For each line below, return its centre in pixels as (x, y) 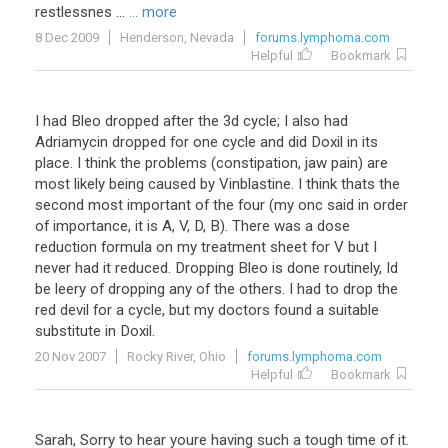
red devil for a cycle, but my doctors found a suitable (207, 310)
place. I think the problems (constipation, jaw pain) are (211, 163)
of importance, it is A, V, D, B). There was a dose (192, 226)
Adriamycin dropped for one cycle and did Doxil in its (206, 142)
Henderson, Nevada (177, 37)
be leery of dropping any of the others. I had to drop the (216, 289)
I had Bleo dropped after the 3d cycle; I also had (191, 121)
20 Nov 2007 (70, 356)
